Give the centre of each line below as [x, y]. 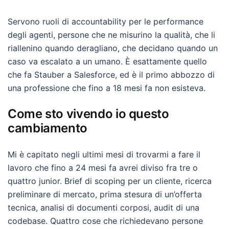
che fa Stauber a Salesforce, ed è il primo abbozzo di [111, 75]
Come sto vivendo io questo [88, 114]
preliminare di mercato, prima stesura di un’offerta [105, 194]
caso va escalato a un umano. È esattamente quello [107, 61]
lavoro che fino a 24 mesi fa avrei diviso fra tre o [103, 168]
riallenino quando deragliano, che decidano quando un [113, 48]
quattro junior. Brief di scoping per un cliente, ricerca [110, 181]
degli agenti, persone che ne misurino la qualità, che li [111, 35]
